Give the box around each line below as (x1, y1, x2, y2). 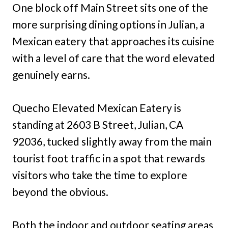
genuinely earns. (12, 68, 90, 81)
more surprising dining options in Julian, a (12, 18, 205, 31)
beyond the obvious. (12, 185, 108, 198)
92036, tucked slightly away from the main (12, 135, 212, 148)
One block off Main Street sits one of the (12, 1, 208, 14)
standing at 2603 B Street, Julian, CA (12, 118, 183, 131)
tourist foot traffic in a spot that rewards (12, 152, 205, 165)
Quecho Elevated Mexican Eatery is (12, 101, 181, 115)
